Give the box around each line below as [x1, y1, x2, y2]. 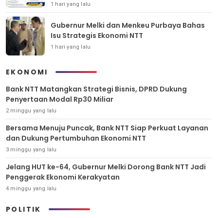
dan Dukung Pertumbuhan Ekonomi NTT [6, 133, 146, 143]
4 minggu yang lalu [6, 185, 57, 192]
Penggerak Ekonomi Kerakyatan [6, 172, 120, 182]
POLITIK [6, 204, 41, 214]
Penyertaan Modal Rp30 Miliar [6, 94, 113, 104]
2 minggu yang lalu [6, 107, 57, 114]
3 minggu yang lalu [6, 146, 57, 153]
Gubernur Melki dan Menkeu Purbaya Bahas [51, 20, 205, 31]
